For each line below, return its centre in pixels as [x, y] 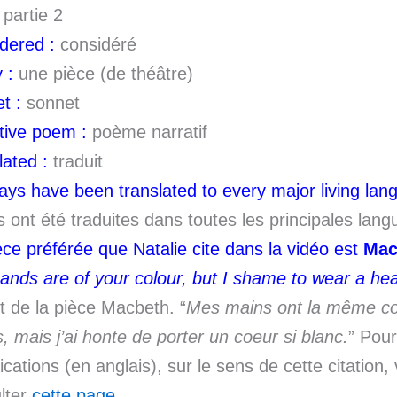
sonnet [51, 103]
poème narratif [147, 132]
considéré [96, 44]
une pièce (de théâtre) [103, 74]
